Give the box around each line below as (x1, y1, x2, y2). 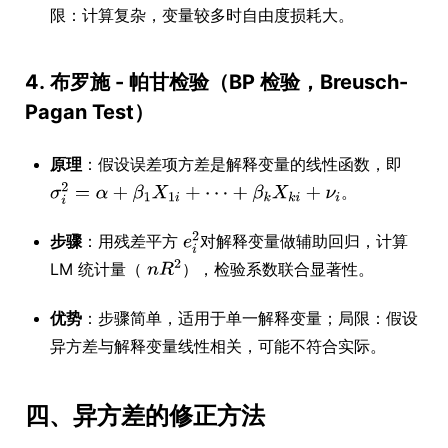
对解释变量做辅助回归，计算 (200, 231, 409, 251)
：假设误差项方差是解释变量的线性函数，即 (82, 154, 402, 174)
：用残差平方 (82, 231, 178, 251)
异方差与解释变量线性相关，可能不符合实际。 (50, 336, 386, 356)
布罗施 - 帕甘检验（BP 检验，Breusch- (50, 70, 408, 94)
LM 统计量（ (50, 259, 142, 279)
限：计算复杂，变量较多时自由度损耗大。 (50, 5, 354, 25)
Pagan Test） (25, 100, 154, 124)
